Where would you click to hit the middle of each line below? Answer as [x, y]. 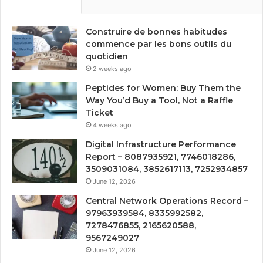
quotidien [107, 57]
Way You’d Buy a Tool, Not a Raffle [159, 101]
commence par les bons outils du [159, 44]
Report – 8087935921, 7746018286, [161, 157]
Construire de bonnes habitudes [156, 32]
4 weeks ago [112, 125]
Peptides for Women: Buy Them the [163, 88]
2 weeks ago [112, 69]
